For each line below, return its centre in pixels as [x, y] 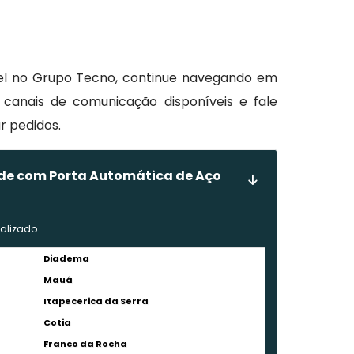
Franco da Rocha [86, 344]
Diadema [67, 258]
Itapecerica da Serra [96, 301]
